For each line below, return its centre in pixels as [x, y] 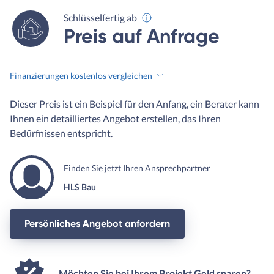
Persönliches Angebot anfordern [97, 223]
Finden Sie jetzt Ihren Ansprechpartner [137, 168]
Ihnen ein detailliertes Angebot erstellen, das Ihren [115, 118]
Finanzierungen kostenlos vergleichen [81, 76]
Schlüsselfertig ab [101, 17]
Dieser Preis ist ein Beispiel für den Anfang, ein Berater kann [135, 103]
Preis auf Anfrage [142, 36]
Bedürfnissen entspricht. [61, 133]
